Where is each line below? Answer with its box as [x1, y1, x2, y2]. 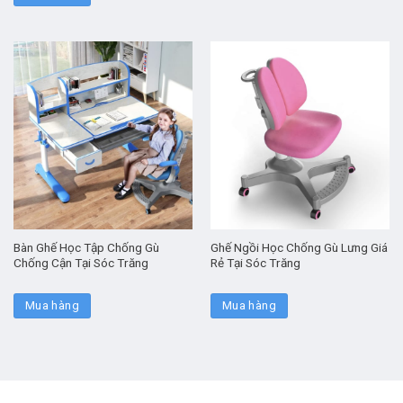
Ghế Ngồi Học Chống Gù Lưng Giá [210, 240, 388, 255]
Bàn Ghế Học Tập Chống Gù [13, 240, 159, 255]
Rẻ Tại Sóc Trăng [210, 255, 300, 271]
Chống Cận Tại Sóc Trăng [13, 255, 148, 271]
